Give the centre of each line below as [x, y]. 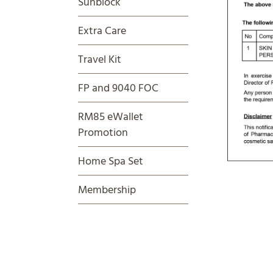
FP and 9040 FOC [118, 87]
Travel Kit [100, 59]
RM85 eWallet [111, 116]
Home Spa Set [111, 161]
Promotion [103, 132]
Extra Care [102, 30]
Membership [107, 189]
